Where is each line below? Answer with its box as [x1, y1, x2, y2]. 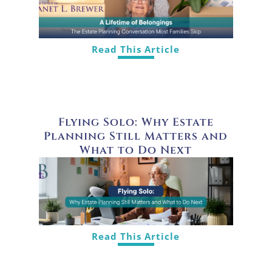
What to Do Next [80, 142, 192, 158]
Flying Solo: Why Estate [58, 114, 214, 130]
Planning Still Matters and [44, 128, 228, 144]
